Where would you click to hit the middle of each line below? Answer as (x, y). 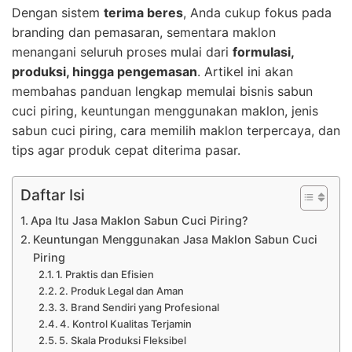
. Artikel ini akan (245, 71)
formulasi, (263, 52)
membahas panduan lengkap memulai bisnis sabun (162, 91)
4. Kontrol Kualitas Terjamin (126, 324)
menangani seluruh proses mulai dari (122, 52)
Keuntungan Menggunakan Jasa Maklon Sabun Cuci (175, 239)
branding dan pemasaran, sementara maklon (144, 32)
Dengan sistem (58, 13)
